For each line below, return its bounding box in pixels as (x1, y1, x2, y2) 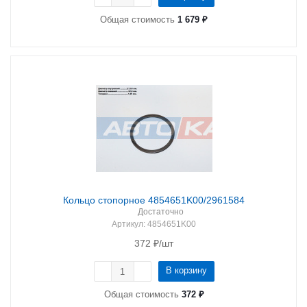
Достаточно (138, 207, 184, 217)
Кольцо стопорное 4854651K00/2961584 (63, 195, 245, 206)
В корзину (165, 265, 207, 275)
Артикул (112, 219, 143, 229)
